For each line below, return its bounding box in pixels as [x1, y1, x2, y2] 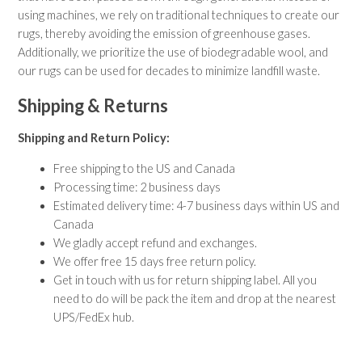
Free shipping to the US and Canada [53, 161, 236, 175]
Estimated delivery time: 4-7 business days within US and [53, 198, 340, 213]
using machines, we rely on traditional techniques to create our [18, 8, 340, 23]
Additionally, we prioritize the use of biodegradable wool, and [18, 45, 329, 60]
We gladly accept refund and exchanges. [53, 235, 258, 250]
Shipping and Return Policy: [18, 131, 170, 145]
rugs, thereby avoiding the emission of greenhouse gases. [18, 27, 311, 41]
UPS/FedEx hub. [53, 309, 135, 324]
